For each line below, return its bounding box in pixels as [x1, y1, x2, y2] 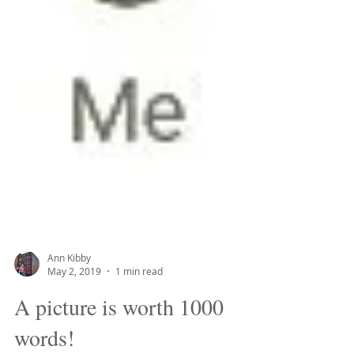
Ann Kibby [47, 288, 91, 302]
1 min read [115, 303, 163, 315]
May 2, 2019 [47, 303, 101, 315]
